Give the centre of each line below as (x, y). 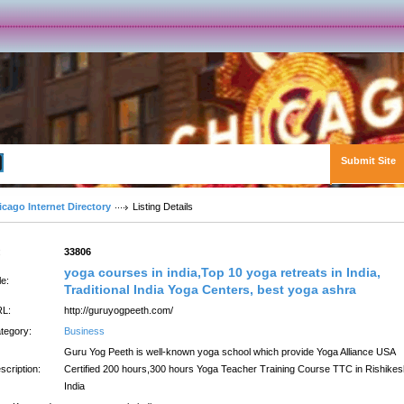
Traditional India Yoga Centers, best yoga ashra (210, 289)
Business (84, 331)
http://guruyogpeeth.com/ (119, 310)
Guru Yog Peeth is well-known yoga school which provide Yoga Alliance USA (230, 352)
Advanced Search (50, 162)
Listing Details (163, 207)
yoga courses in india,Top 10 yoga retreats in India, (222, 272)
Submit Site (368, 161)
